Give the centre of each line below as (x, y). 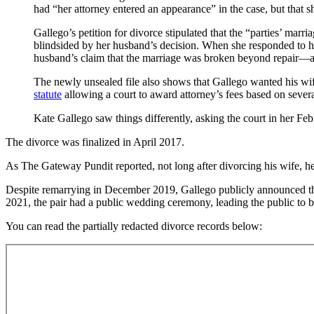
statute (48, 94)
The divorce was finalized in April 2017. (95, 142)
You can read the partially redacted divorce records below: (134, 226)
